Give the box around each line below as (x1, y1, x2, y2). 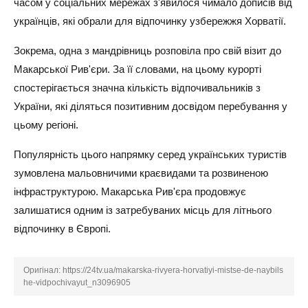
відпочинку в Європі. (14, 223, 111, 234)
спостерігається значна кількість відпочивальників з (14, 82, 261, 93)
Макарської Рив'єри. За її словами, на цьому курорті (14, 63, 261, 75)
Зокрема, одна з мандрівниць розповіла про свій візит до (14, 45, 281, 56)
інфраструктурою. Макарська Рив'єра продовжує (14, 186, 246, 197)
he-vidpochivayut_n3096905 (23, 278, 131, 287)
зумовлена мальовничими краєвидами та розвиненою (14, 167, 268, 179)
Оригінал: (23, 265, 63, 275)
